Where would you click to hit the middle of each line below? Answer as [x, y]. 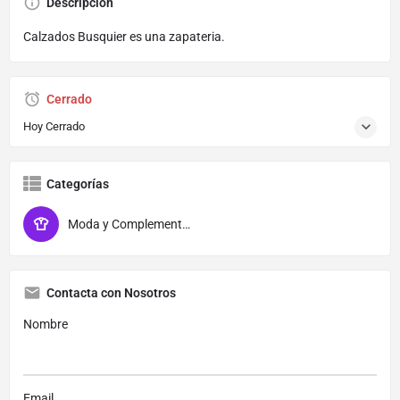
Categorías [78, 183]
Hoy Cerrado [54, 126]
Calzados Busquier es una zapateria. [124, 36]
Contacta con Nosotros [111, 292]
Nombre [46, 324]
